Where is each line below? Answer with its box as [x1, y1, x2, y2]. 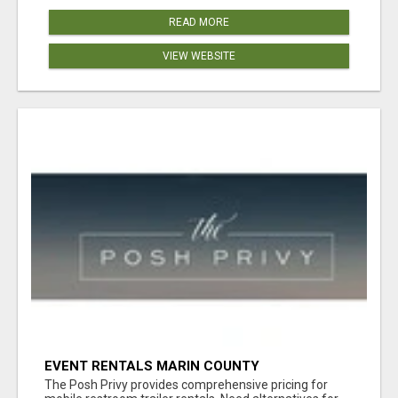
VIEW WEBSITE [163, 50, 235, 63]
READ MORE [169, 16, 229, 29]
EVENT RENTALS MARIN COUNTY [44, 357, 259, 374]
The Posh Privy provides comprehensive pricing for [44, 377, 328, 392]
